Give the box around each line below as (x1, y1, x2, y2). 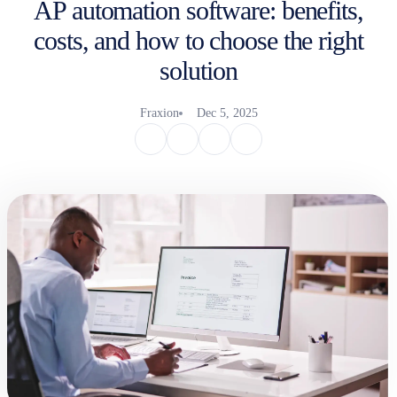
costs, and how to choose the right (34, 25, 363, 55)
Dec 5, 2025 (196, 105, 258, 120)
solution (160, 55, 237, 85)
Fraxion (139, 105, 179, 120)
